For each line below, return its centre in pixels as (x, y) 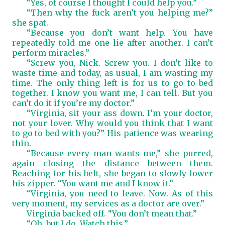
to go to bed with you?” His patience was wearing (113, 133)
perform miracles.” (51, 53)
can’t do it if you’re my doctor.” (73, 103)
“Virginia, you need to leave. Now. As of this (120, 193)
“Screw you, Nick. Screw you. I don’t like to (120, 63)
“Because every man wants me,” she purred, (120, 153)
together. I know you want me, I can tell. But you (113, 93)
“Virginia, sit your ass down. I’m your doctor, (120, 113)
